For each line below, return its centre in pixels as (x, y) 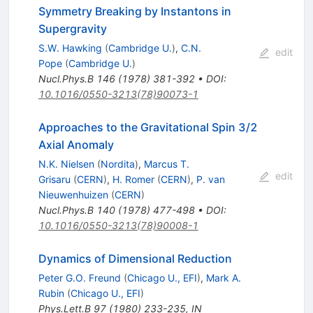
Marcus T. (166, 163)
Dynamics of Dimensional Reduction (135, 258)
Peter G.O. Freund (79, 277)
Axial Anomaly (76, 144)
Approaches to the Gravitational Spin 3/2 (148, 127)
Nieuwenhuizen (73, 194)
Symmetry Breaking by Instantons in (134, 11)
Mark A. (223, 277)
